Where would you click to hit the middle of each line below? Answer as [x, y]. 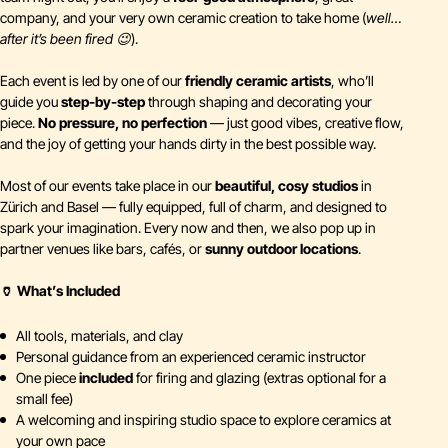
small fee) [44, 398]
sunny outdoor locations [281, 248]
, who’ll [352, 80]
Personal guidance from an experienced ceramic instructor [191, 356]
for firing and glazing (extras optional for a [259, 377]
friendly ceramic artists [258, 80]
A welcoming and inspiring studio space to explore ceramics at [203, 419]
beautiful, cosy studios [286, 185]
